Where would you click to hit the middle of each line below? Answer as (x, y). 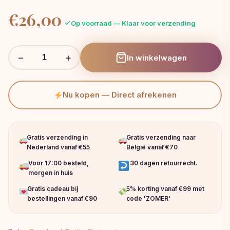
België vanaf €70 (152, 147)
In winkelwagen (157, 57)
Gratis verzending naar (161, 138)
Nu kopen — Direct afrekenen (119, 95)
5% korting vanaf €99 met (165, 189)
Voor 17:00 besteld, (58, 163)
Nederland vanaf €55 (59, 147)
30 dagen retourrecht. (164, 163)
